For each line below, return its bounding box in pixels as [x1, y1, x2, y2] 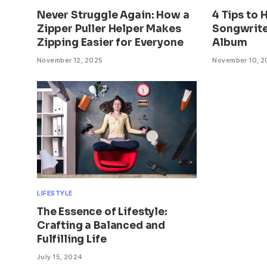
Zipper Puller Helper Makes [37, 23, 181, 36]
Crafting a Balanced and [37, 219, 166, 232]
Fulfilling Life [37, 232, 107, 246]
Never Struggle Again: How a [37, 9, 190, 22]
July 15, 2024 [37, 252, 82, 261]
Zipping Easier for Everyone [37, 36, 184, 49]
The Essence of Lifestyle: [37, 205, 167, 218]
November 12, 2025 [37, 56, 103, 65]
